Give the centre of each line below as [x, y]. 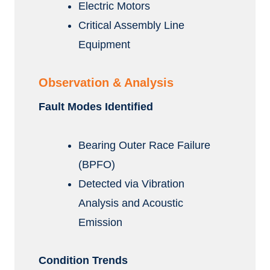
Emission [101, 222]
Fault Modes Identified [96, 107]
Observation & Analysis [106, 83]
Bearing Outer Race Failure [145, 145]
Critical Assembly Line [132, 25]
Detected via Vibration [132, 184]
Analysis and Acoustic [131, 203]
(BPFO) [97, 165]
